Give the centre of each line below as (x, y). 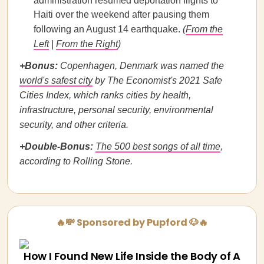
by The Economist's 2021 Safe (157, 80)
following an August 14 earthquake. (108, 29)
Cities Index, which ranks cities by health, (105, 95)
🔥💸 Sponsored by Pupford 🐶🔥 (132, 222)
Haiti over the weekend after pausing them (121, 14)
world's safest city (56, 80)
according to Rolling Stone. (76, 161)
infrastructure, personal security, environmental (116, 110)
